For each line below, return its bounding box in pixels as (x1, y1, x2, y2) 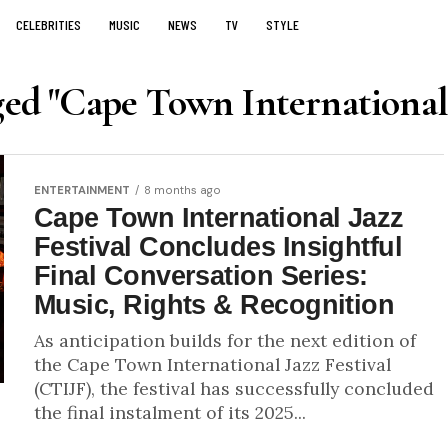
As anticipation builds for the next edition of (34, 329, 416, 352)
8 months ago (144, 183, 221, 197)
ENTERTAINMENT (34, 183, 130, 197)
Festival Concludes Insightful (34, 231, 403, 262)
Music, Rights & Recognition (34, 289, 395, 320)
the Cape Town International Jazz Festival (34, 353, 391, 376)
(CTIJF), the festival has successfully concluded (34, 377, 434, 400)
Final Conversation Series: (34, 260, 368, 291)
